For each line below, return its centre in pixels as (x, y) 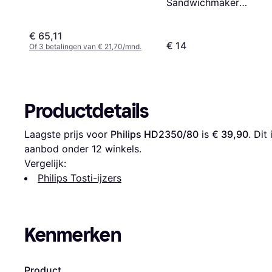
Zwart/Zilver (195, 17)
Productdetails (87, 111)
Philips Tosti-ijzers (80, 178)
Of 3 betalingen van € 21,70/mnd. (85, 46)
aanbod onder (58, 148)
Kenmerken (73, 235)
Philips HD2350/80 (155, 134)
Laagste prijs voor (67, 134)
